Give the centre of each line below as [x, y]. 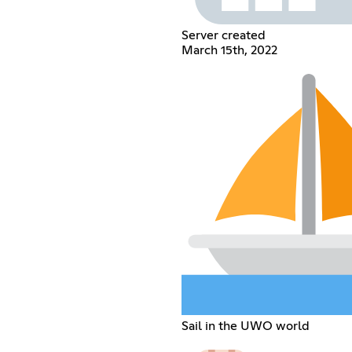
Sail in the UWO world [245, 326]
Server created [223, 35]
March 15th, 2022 [229, 50]
